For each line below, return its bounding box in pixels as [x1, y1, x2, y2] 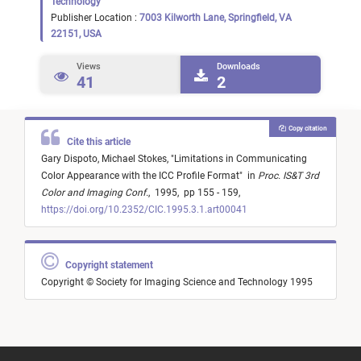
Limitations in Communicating [174, 153, 307, 165]
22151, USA [51, 28, 102, 39]
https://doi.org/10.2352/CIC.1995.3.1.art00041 [41, 204, 247, 216]
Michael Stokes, [102, 153, 171, 165]
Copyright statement [58, 259, 156, 272]
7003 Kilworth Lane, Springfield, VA [139, 12, 292, 23]
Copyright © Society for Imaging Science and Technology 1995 [41, 276, 313, 288]
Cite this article [60, 136, 133, 148]
